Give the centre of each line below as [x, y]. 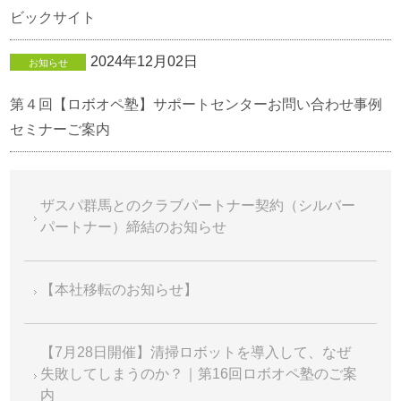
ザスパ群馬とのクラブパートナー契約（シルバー [198, 205]
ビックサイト [53, 17]
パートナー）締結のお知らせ [134, 227]
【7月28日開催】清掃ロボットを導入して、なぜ [196, 352]
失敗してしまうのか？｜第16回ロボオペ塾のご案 [199, 374]
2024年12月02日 [145, 61]
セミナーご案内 [60, 129]
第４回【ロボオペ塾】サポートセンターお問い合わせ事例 [196, 104]
